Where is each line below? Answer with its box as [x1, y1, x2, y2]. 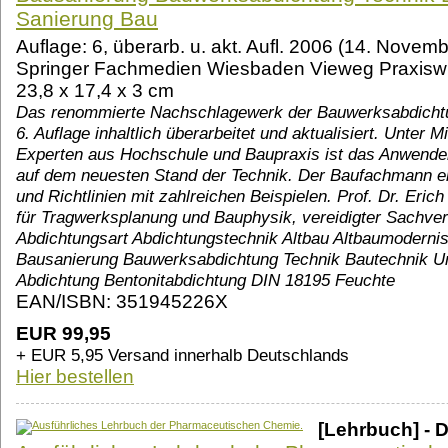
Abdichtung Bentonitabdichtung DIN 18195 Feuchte [16, 270, 395, 291]
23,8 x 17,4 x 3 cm [16, 80, 174, 102]
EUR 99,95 [16, 323, 111, 345]
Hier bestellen [16, 366, 134, 388]
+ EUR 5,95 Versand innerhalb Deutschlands [16, 345, 349, 366]
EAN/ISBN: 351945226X [16, 291, 228, 313]
